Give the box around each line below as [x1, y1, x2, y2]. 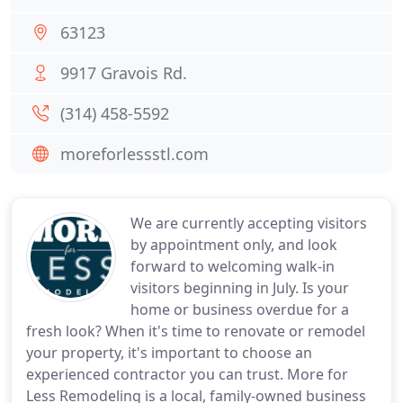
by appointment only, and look [130, 235, 337, 255]
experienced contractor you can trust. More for [26, 364, 348, 384]
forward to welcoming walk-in [130, 256, 335, 276]
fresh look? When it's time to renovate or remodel [26, 321, 365, 341]
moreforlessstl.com [60, 143, 209, 165]
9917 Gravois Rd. [60, 62, 187, 84]
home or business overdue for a [130, 300, 349, 319]
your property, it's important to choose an [26, 343, 312, 363]
